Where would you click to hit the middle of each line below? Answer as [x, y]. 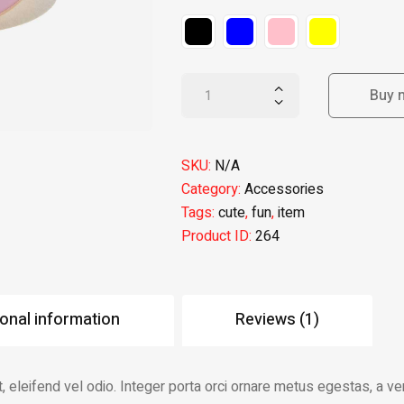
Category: [213, 190]
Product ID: [218, 237]
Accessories [284, 190]
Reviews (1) [277, 320]
